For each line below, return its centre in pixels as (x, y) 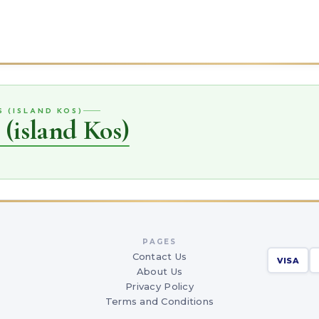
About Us (159, 271)
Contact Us (159, 256)
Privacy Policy (159, 286)
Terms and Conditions (159, 301)
